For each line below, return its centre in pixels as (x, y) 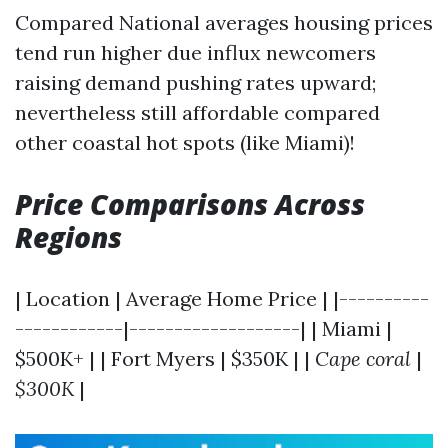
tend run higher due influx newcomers (195, 52)
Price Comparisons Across (190, 204)
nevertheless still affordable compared (197, 112)
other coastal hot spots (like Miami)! (185, 142)
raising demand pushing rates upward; (195, 82)
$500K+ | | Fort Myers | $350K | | (165, 358)
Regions (68, 237)
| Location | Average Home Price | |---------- (222, 298)
